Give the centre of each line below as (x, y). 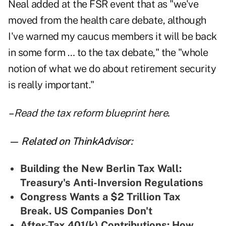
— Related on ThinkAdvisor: (70, 142)
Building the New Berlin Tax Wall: (101, 169)
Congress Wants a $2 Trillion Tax (100, 197)
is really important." (51, 85)
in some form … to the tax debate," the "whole (108, 53)
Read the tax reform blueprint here (91, 113)
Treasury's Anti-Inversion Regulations (112, 183)
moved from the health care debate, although (107, 20)
